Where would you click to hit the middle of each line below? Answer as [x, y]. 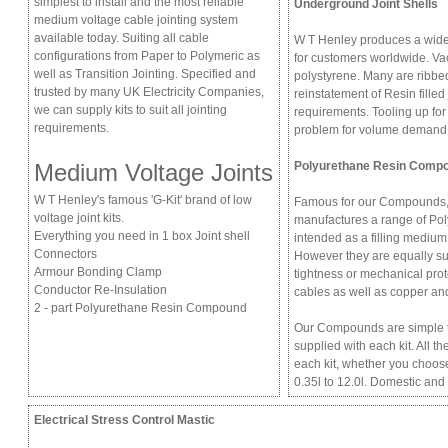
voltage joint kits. [79, 218]
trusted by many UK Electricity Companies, [149, 92]
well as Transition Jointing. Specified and [145, 74]
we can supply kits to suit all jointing [130, 110]
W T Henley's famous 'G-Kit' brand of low [143, 200]
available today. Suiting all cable [121, 38]
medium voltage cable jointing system [136, 20]
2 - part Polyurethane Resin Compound [140, 308]
